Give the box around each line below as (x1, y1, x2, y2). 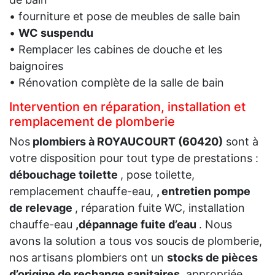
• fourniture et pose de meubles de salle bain (9, 9, 241, 23)
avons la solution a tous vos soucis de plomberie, (9, 234, 262, 247)
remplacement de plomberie (9, 114, 175, 129)
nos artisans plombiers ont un (9, 250, 167, 264)
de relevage (9, 201, 75, 214)
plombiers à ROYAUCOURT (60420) (30, 134, 223, 148)
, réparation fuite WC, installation (75, 201, 245, 214)
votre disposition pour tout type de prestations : (9, 151, 258, 165)
